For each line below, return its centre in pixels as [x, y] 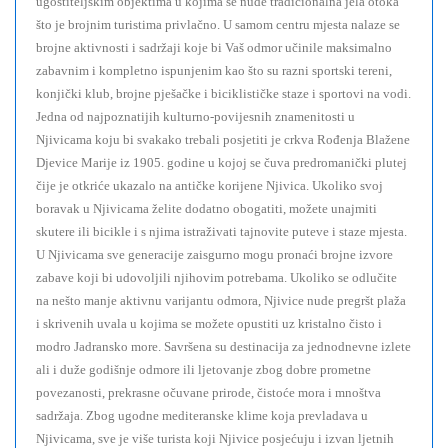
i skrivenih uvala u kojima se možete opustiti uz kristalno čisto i [209, 324]
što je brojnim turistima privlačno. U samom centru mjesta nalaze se [218, 25]
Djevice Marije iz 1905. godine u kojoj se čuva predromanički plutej [221, 163]
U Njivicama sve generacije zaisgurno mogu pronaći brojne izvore [214, 255]
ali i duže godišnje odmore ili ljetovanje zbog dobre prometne [203, 370]
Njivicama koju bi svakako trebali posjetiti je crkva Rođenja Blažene [223, 140]
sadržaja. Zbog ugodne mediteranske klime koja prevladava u [202, 416]
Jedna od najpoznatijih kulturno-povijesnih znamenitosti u [195, 117]
